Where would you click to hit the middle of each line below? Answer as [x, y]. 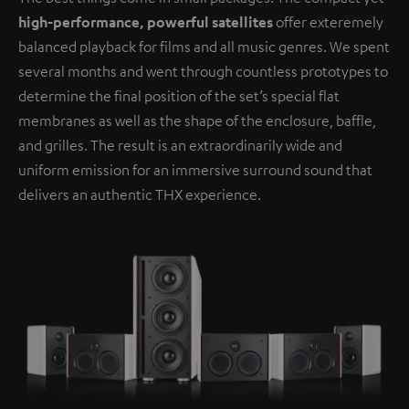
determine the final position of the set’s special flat [179, 95]
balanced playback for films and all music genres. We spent [204, 46]
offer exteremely [328, 21]
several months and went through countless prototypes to [203, 71]
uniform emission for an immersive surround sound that [195, 169]
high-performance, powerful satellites [146, 21]
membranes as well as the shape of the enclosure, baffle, [197, 120]
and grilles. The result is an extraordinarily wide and [180, 145]
